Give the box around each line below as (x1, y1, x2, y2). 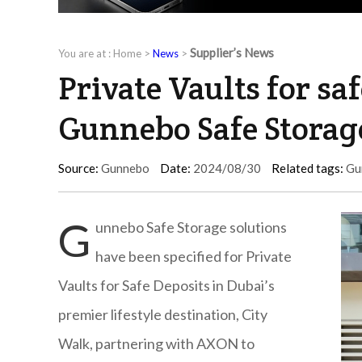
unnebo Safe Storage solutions (95, 218, 287, 237)
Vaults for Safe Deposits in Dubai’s (58, 276, 275, 295)
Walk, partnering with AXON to (58, 335, 255, 353)
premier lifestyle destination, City (58, 305, 267, 324)
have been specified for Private (95, 247, 292, 266)
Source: (58, 161, 99, 176)
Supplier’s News (190, 45, 274, 61)
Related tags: (271, 161, 343, 176)
